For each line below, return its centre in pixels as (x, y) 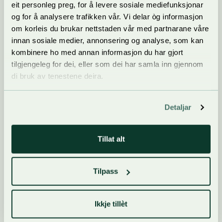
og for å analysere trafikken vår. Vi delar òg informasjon (107, 16)
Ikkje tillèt (111, 204)
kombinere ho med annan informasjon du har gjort (97, 52)
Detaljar (178, 107)
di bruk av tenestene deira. (57, 76)
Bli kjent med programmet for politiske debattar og (94, 208)
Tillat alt (111, 139)
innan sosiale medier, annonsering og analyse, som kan (108, 40)
